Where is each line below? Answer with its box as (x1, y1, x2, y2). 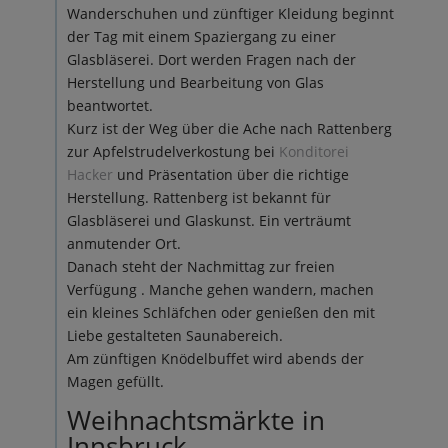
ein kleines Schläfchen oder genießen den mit (66, 303, 375, 322)
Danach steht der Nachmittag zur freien (66, 257, 335, 276)
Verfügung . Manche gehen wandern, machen (66, 280, 374, 299)
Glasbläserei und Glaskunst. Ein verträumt (66, 211, 351, 230)
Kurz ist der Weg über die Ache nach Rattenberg (66, 119, 392, 138)
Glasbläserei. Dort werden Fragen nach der (66, 50, 356, 69)
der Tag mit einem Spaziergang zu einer (66, 27, 336, 46)
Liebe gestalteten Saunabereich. (66, 326, 283, 345)
